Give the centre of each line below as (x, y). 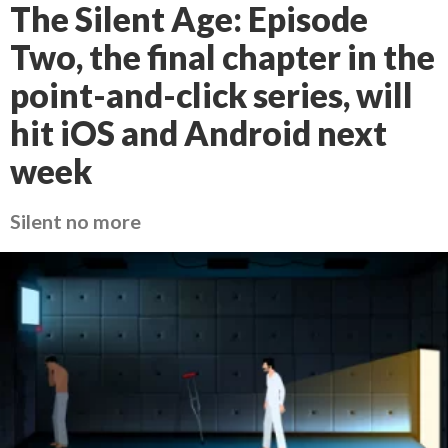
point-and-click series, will (211, 95)
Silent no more (75, 221)
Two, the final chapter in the (222, 57)
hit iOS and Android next (198, 133)
